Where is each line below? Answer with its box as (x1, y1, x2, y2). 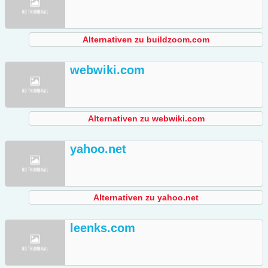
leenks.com (70, 221, 135, 235)
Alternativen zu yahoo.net (93, 193, 199, 203)
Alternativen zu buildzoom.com (83, 35, 209, 45)
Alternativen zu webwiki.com (87, 114, 205, 124)
